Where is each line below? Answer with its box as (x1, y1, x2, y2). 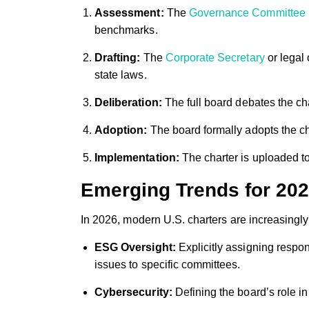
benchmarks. (94, 23, 158, 36)
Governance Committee (188, 6, 306, 19)
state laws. (94, 68, 147, 81)
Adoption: (94, 123, 148, 136)
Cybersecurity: (94, 286, 172, 298)
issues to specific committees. (94, 258, 241, 270)
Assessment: (94, 6, 164, 19)
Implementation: (94, 151, 179, 163)
